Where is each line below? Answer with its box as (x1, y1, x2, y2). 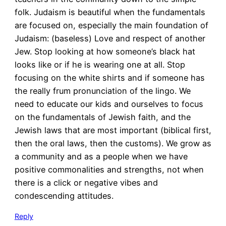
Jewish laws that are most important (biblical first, (14, 125, 211, 136)
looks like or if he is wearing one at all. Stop (14, 60, 185, 70)
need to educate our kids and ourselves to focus (14, 99, 203, 109)
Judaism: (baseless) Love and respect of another (14, 33, 205, 44)
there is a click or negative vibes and (14, 178, 158, 188)
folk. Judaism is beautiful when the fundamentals (14, 7, 205, 18)
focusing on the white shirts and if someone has (14, 73, 205, 83)
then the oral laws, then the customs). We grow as (14, 138, 211, 149)
